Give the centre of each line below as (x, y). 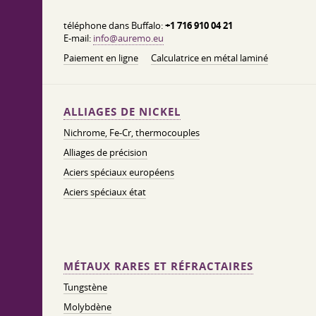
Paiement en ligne (101, 58)
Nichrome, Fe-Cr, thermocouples (132, 133)
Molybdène (87, 307)
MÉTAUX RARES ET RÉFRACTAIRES (158, 266)
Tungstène (85, 287)
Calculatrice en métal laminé (209, 58)
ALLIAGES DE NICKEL (122, 112)
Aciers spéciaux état (105, 192)
